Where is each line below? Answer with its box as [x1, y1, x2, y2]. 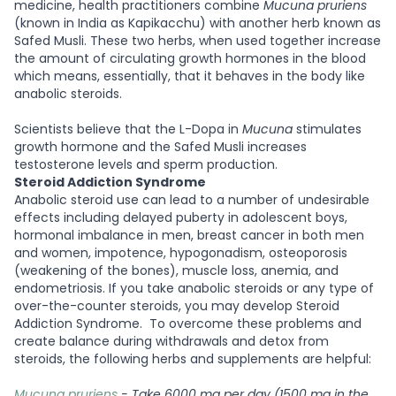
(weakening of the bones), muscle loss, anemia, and [14, 261, 339, 279]
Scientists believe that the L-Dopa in [14, 119, 242, 138]
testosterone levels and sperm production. [14, 155, 281, 173]
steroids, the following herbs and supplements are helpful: [14, 349, 371, 368]
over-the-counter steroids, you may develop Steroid [14, 296, 339, 315]
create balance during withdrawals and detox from [14, 331, 329, 350]
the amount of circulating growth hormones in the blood [14, 49, 366, 67]
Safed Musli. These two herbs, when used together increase [14, 31, 381, 49]
